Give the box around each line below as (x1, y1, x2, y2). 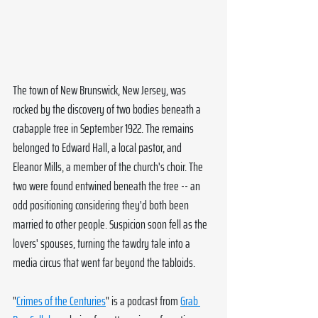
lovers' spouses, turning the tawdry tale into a (13, 234, 192, 254)
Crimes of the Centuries (16, 291, 106, 312)
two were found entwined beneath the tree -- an (13, 176, 202, 197)
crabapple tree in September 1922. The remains (13, 119, 196, 139)
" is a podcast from (106, 291, 180, 312)
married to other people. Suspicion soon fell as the (13, 214, 209, 235)
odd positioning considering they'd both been (13, 195, 191, 216)
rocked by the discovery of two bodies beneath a (13, 99, 203, 120)
